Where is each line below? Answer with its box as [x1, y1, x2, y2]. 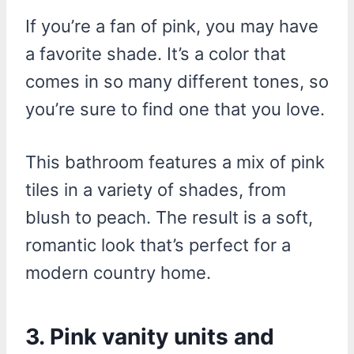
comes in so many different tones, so [25, 70, 329, 92]
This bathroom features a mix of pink [25, 151, 325, 172]
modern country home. [25, 262, 211, 283]
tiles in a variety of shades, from [25, 179, 286, 200]
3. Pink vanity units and [25, 322, 274, 350]
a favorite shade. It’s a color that [25, 43, 286, 64]
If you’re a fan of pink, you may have [25, 15, 318, 36]
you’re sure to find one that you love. [25, 98, 325, 119]
